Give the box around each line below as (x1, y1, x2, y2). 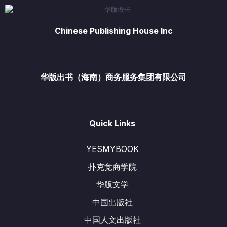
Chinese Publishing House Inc (54, 26, 173, 36)
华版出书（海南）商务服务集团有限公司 (41, 72, 186, 82)
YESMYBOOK (86, 144, 139, 154)
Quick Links (89, 118, 135, 128)
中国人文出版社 (84, 215, 141, 225)
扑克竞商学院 (88, 162, 137, 172)
